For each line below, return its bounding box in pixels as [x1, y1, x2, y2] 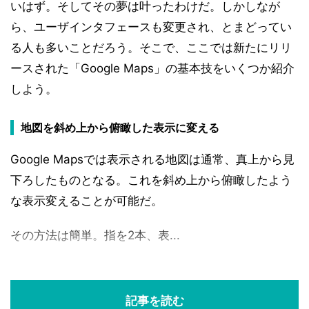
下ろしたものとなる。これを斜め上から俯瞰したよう [10, 173, 292, 187]
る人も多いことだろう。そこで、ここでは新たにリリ [10, 41, 292, 54]
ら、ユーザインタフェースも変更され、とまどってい [10, 20, 292, 34]
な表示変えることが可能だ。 [10, 194, 163, 208]
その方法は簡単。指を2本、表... [10, 228, 180, 242]
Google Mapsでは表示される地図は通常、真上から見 [10, 152, 295, 166]
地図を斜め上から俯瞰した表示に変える [21, 121, 219, 134]
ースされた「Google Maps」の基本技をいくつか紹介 [10, 61, 295, 75]
